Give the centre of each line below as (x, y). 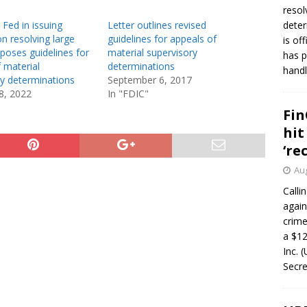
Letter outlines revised (157, 25)
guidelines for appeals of (162, 39)
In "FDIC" (128, 94)
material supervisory (152, 52)
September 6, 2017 (149, 80)
